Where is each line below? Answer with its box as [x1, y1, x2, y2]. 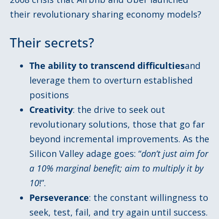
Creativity [29, 104, 73, 116]
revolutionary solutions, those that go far [29, 118, 205, 131]
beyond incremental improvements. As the [29, 133, 209, 145]
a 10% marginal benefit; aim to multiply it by [29, 162, 203, 175]
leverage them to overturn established [29, 74, 193, 87]
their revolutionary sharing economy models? [10, 8, 201, 20]
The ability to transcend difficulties [29, 60, 185, 72]
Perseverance [29, 192, 89, 204]
